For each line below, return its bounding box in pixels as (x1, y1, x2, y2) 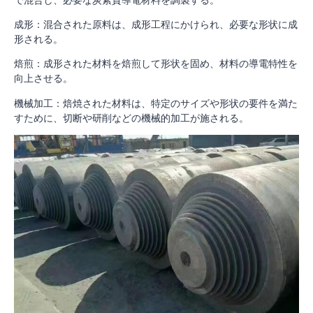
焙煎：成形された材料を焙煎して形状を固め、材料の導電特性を (14, 57, 298, 70)
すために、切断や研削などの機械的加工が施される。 (14, 111, 249, 124)
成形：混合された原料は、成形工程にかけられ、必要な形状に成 (14, 17, 298, 30)
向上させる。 (14, 72, 73, 85)
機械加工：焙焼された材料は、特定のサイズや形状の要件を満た (14, 96, 298, 109)
